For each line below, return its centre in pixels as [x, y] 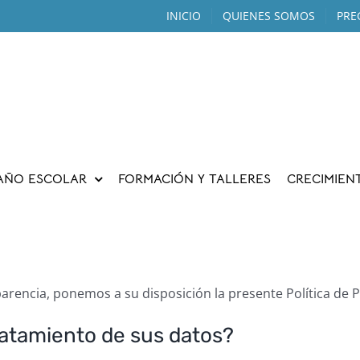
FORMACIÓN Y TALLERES [194, 179]
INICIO [183, 16]
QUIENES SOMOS [268, 16]
